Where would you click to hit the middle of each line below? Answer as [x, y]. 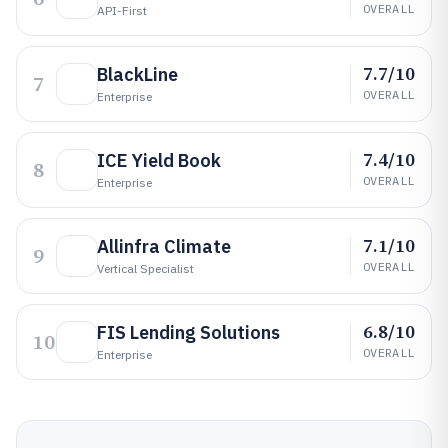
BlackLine [137, 74]
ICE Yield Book [159, 160]
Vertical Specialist [145, 268]
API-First [122, 10]
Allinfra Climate [164, 246]
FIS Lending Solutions [188, 332]
